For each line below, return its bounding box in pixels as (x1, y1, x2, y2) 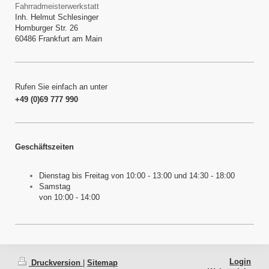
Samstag (39, 181, 70, 191)
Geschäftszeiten (15, 142, 74, 152)
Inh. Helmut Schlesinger (15, 13, 98, 22)
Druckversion (29, 259, 83, 268)
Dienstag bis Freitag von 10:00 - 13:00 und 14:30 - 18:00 (39, 171, 237, 180)
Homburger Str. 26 (15, 23, 78, 33)
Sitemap (87, 259, 118, 268)
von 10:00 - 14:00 (39, 192, 100, 202)
